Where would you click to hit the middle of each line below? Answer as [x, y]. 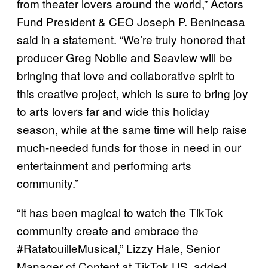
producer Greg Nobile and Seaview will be [124, 57]
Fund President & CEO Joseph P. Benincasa [131, 21]
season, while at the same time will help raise [132, 129]
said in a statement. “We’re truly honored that [131, 39]
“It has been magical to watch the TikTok [120, 212]
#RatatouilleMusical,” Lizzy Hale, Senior [118, 248]
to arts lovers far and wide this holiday [113, 111]
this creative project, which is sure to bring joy [133, 93]
